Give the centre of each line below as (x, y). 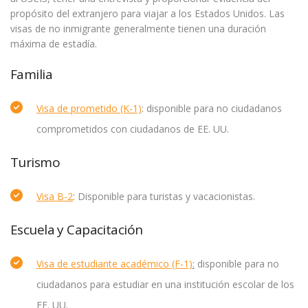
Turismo (35, 162)
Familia (32, 74)
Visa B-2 (55, 196)
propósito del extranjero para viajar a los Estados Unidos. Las (147, 13)
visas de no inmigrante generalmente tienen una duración (138, 29)
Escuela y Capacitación (77, 230)
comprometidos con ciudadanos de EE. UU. (133, 129)
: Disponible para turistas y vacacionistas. (164, 196)
